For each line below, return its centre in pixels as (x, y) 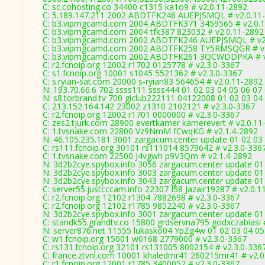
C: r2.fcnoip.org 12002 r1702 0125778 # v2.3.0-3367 (141, 65)
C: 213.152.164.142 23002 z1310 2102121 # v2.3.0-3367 (149, 106)
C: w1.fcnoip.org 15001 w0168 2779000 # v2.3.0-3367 (145, 239)
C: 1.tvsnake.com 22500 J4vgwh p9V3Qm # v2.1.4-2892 (147, 156)
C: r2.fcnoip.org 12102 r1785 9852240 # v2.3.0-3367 (141, 206)
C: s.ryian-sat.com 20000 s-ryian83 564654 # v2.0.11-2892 (153, 81)
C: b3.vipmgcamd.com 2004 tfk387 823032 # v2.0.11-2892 (153, 32)
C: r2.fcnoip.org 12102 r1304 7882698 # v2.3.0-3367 (141, 197)
